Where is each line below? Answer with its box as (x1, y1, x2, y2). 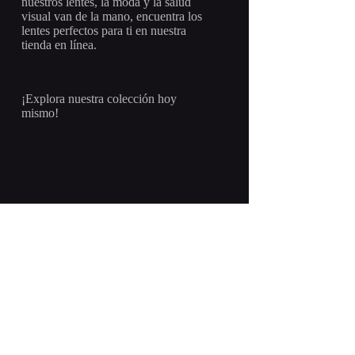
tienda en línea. (21, 38, 97, 52)
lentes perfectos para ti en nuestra (21, 24, 187, 37)
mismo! (21, 106, 59, 120)
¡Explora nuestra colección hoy (21, 92, 177, 105)
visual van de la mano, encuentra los (21, 10, 203, 23)
